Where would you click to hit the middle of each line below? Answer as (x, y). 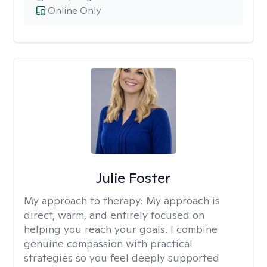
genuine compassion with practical (108, 243)
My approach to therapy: (85, 201)
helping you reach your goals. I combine (121, 229)
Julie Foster (133, 178)
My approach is (183, 201)
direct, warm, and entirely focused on (114, 215)
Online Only (74, 10)
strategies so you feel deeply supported (122, 258)
